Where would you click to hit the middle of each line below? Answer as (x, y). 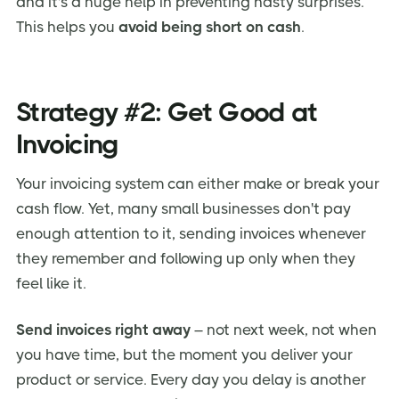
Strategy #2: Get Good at (167, 113)
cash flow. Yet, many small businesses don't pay (183, 209)
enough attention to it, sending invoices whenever (191, 234)
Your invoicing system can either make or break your (198, 184)
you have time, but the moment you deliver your (184, 355)
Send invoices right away (103, 330)
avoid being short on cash (210, 26)
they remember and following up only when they (186, 259)
